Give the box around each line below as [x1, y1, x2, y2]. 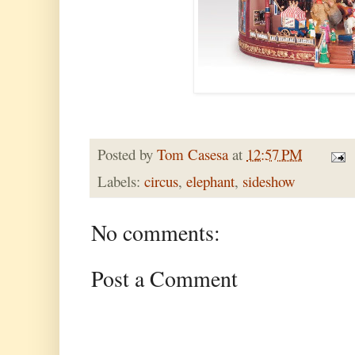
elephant [186, 171, 235, 192]
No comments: [91, 218, 220, 248]
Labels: [97, 171, 144, 192]
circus [144, 171, 178, 192]
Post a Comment [91, 264, 238, 294]
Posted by [97, 144, 157, 165]
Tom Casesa [157, 144, 228, 165]
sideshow [242, 171, 296, 192]
